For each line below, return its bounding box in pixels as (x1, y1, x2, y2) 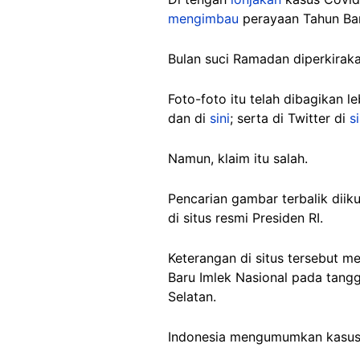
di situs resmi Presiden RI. (168, 209, 323, 226)
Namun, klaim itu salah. (168, 149, 308, 166)
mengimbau (168, 10, 239, 27)
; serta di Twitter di (230, 109, 350, 126)
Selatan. (168, 288, 216, 305)
